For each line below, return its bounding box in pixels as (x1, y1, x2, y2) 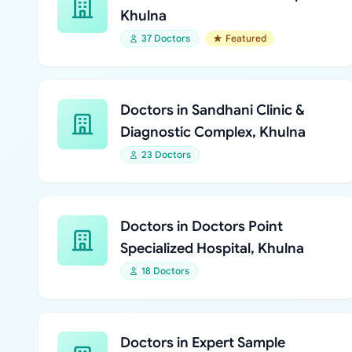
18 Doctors (141, 265, 189, 277)
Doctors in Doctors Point (120, 218, 283, 235)
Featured (225, 32, 266, 44)
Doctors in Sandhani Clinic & (120, 101, 305, 119)
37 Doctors (141, 32, 190, 44)
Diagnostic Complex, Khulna (120, 123, 306, 141)
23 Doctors (141, 148, 191, 160)
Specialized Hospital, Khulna (120, 240, 304, 257)
